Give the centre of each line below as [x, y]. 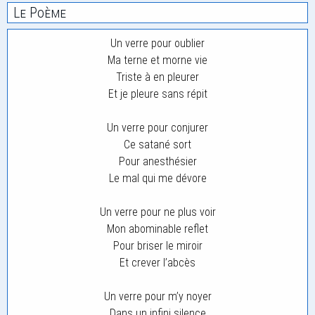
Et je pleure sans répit [157, 94]
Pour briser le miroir [157, 246]
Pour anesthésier [157, 161]
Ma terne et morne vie [157, 60]
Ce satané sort [157, 144]
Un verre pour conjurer [157, 128]
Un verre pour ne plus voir [157, 212]
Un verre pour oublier [157, 43]
